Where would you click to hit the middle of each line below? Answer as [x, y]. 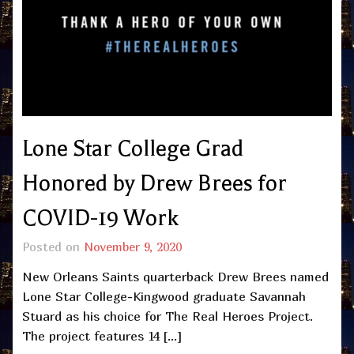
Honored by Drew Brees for [154, 184]
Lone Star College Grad [133, 149]
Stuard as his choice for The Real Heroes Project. [168, 316]
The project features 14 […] [102, 336]
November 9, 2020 [133, 247]
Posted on [53, 247]
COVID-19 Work [100, 218]
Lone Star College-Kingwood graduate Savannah [164, 297]
